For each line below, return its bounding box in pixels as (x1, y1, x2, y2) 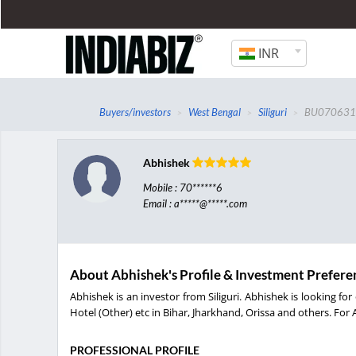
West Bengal (188, 106, 242, 119)
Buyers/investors (99, 106, 172, 119)
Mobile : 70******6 (142, 180, 222, 194)
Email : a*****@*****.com (142, 196, 247, 210)
